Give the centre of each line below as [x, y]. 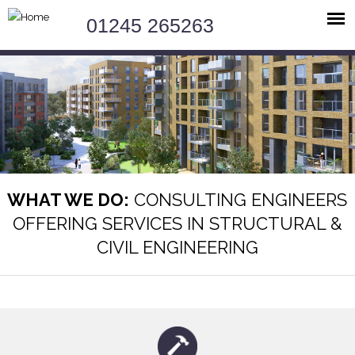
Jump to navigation [177, 11]
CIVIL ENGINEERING [177, 247]
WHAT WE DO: [69, 200]
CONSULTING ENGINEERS [239, 200]
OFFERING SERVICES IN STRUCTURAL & [177, 223]
